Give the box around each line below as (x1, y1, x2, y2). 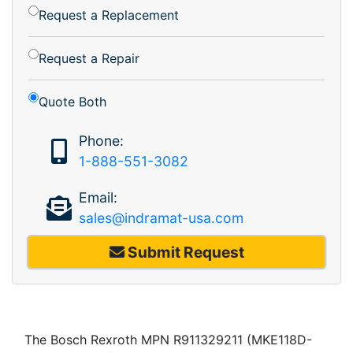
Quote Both (39, 93, 106, 110)
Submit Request (124, 242, 244, 262)
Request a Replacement (39, 6, 179, 23)
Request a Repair (39, 50, 139, 66)
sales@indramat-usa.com (78, 209, 243, 226)
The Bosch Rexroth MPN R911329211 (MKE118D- (24, 331, 312, 347)
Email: (78, 188, 117, 206)
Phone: (78, 132, 124, 149)
